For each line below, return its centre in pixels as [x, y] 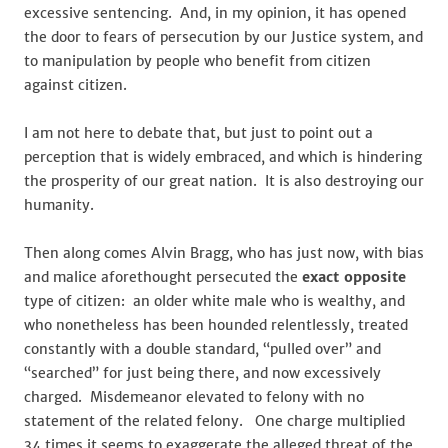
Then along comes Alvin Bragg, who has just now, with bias [224, 253]
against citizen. [75, 85]
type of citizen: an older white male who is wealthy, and [214, 301]
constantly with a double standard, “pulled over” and [202, 349]
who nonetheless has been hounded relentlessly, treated [216, 325]
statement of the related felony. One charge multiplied [214, 421]
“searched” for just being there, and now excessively [202, 373]
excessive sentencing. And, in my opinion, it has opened [215, 13]
